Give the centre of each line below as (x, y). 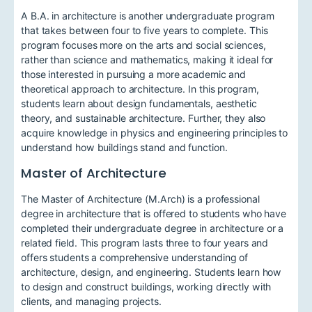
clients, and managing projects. (91, 301)
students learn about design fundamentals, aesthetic (139, 104)
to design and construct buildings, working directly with (146, 286)
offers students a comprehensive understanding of (135, 257)
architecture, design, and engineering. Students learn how (151, 272)
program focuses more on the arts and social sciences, (143, 45)
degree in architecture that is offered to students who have (154, 213)
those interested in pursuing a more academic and (134, 75)
